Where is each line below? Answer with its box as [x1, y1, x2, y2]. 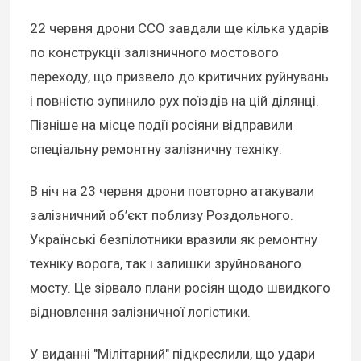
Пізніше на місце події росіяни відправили [30, 116, 293, 133]
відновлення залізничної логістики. [30, 303, 251, 320]
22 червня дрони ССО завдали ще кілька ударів [30, 19, 329, 36]
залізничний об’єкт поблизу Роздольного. [30, 206, 293, 223]
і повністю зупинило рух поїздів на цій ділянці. [30, 92, 319, 109]
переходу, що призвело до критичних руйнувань [30, 68, 329, 85]
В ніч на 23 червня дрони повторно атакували [30, 182, 314, 199]
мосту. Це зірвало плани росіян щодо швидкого [30, 279, 330, 296]
